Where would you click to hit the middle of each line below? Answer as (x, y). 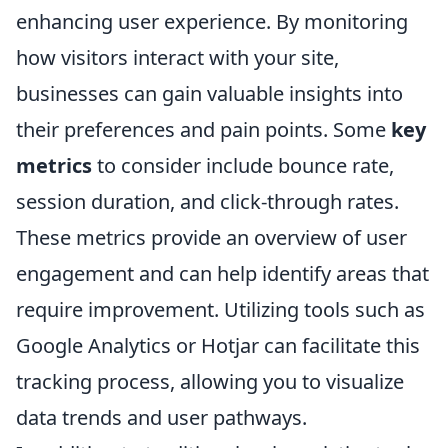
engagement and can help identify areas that (222, 273)
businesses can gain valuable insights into (209, 93)
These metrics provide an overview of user (211, 237)
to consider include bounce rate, (243, 165)
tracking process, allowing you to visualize (210, 381)
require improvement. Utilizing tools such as (220, 309)
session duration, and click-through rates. (207, 201)
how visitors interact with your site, (177, 57)
